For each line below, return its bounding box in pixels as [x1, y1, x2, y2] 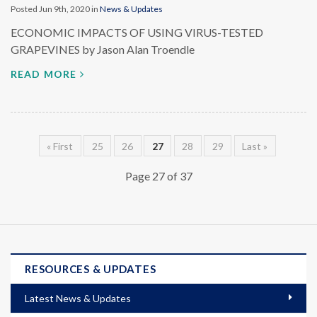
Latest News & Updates [25, 292, 131, 304]
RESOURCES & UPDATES [25, 263, 156, 275]
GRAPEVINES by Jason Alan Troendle [11, 42, 195, 56]
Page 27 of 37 [125, 169, 192, 183]
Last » [242, 139, 268, 152]
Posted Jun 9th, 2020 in [11, 4, 100, 14]
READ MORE [11, 68, 77, 80]
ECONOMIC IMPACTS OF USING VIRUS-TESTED [11, 25, 263, 39]
